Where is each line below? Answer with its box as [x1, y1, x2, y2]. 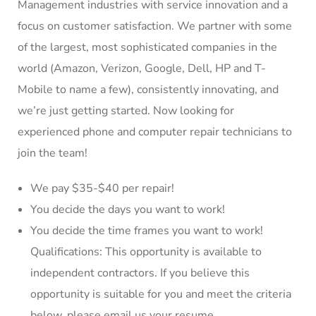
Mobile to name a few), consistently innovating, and [18, 82, 279, 97]
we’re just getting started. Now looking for [18, 103, 234, 119]
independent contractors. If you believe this [30, 265, 250, 281]
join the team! [18, 145, 87, 161]
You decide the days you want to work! [30, 202, 225, 217]
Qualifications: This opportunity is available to [30, 244, 262, 260]
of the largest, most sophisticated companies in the [18, 39, 277, 55]
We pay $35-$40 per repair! [30, 181, 174, 196]
